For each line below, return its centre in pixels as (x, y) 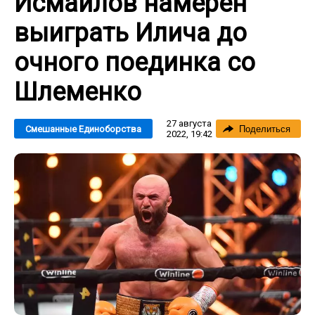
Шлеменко (78, 92)
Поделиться (265, 129)
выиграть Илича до (130, 33)
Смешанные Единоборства (83, 129)
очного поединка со (135, 63)
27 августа (189, 123)
